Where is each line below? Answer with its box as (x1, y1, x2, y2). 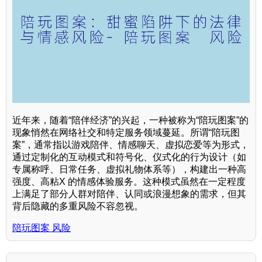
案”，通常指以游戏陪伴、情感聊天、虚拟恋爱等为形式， (12, 139, 249, 150)
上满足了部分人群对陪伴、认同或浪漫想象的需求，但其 (12, 188, 246, 199)
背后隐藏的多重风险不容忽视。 (12, 201, 143, 211)
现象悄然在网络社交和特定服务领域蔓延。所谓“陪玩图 (12, 127, 240, 137)
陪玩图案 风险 (12, 222, 71, 233)
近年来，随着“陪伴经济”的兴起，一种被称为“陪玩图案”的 (12, 115, 249, 125)
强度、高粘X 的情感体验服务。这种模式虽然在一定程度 (12, 176, 246, 187)
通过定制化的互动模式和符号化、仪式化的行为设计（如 (12, 151, 246, 162)
